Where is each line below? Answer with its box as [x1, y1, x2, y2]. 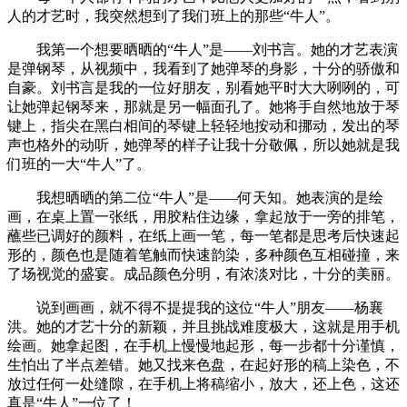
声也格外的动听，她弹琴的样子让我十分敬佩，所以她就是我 [7, 136, 400, 153]
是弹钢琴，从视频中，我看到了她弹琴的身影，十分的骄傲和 [7, 60, 400, 76]
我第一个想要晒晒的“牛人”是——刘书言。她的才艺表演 [7, 41, 398, 57]
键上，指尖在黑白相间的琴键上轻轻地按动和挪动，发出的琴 [7, 117, 400, 134]
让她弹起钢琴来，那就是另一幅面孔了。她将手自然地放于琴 [7, 98, 400, 114]
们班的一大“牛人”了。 [7, 155, 151, 172]
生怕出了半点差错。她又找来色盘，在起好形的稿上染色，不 [7, 356, 400, 372]
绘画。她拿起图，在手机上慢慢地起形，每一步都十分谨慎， [7, 337, 400, 353]
